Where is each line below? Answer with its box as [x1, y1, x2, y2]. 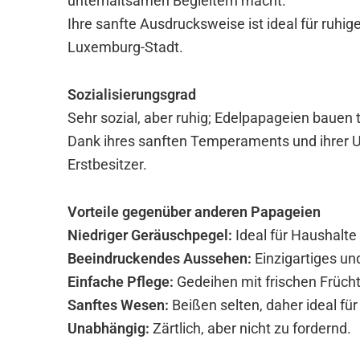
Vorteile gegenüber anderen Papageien [67, 203, 321, 220]
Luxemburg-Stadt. [67, 39, 183, 55]
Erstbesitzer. [67, 156, 147, 173]
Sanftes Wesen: [67, 297, 169, 313]
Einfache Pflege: [67, 273, 174, 290]
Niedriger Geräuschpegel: [67, 227, 232, 243]
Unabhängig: [67, 320, 149, 337]
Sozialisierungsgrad [67, 86, 196, 103]
